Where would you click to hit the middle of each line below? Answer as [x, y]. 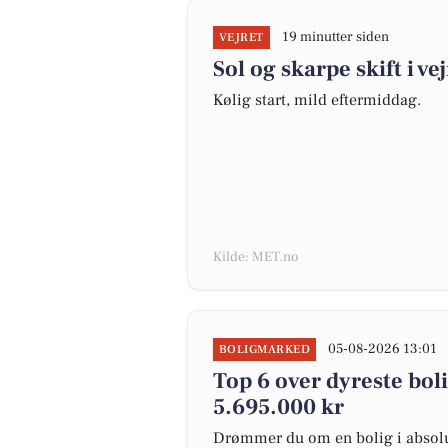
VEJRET [241, 37]
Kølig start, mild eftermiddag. [317, 100]
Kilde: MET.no [255, 257]
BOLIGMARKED [265, 349]
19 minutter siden [335, 37]
